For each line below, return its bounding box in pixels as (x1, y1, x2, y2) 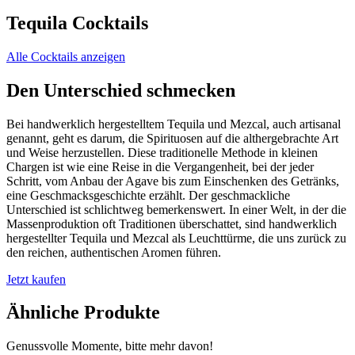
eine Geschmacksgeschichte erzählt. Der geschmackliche (6, 188, 290, 202)
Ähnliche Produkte (6, 302, 160, 323)
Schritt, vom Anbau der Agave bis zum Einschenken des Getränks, (6, 174, 339, 188)
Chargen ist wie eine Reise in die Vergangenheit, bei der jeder (6, 159, 314, 174)
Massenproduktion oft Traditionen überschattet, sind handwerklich (6, 216, 337, 231)
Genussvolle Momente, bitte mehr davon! (6, 339, 213, 353)
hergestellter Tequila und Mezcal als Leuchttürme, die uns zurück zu (6, 231, 346, 245)
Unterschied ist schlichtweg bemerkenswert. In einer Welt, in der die (6, 202, 346, 216)
